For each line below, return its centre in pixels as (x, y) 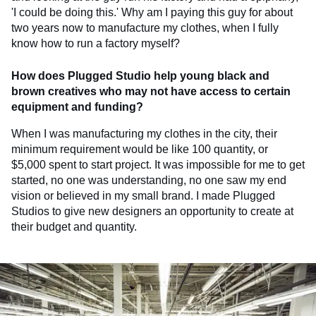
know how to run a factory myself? (96, 44)
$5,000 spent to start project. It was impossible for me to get (158, 165)
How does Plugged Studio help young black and (140, 76)
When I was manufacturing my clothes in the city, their (144, 134)
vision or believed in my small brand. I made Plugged (143, 196)
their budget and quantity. (74, 227)
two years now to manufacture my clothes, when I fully (145, 28)
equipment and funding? (77, 107)
